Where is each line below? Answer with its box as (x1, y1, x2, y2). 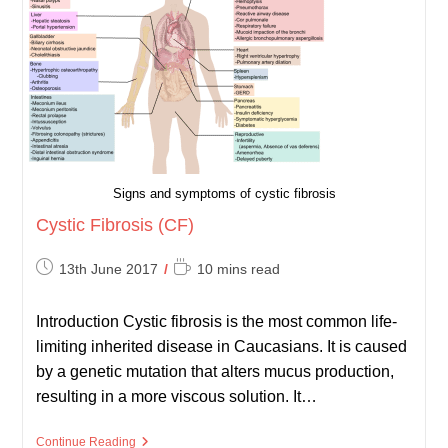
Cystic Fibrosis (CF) (35, 214, 194, 235)
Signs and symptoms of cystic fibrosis (112, 185, 336, 201)
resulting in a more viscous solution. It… (35, 388, 317, 405)
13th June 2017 (58, 260, 158, 277)
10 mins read (196, 260, 280, 277)
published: (34, 279, 100, 296)
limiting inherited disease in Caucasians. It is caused (35, 338, 407, 355)
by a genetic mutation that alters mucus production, (35, 363, 394, 380)
